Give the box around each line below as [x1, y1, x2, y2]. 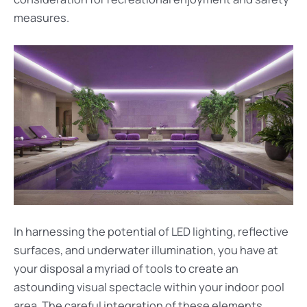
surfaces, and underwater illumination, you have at [14, 243, 278, 258]
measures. [14, 10, 69, 25]
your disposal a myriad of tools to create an [14, 261, 238, 277]
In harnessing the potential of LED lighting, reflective [14, 224, 288, 240]
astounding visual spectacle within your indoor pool [14, 280, 284, 295]
